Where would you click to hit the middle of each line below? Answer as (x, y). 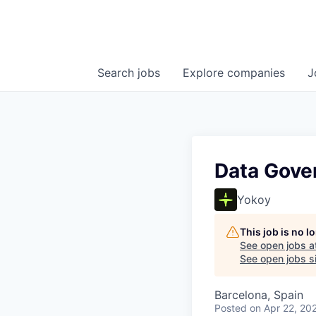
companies (256, 73)
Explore (205, 73)
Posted (231, 308)
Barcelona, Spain (259, 295)
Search (117, 73)
